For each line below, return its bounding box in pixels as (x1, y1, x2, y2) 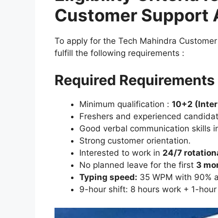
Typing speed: (79, 172, 137, 182)
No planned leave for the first (79, 160, 196, 170)
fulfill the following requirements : (54, 48, 184, 58)
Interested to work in (79, 147, 163, 158)
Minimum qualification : (79, 99, 172, 109)
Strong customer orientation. (79, 135, 191, 145)
